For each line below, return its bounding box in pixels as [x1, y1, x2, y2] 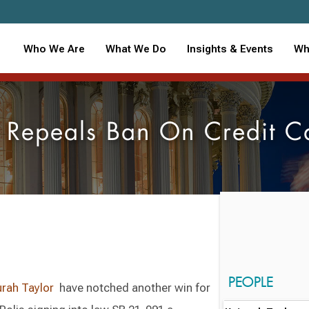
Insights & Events [186, 42, 273, 55]
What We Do [105, 42, 166, 55]
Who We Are [23, 42, 85, 55]
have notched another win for [54, 281, 210, 295]
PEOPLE [228, 272, 273, 290]
